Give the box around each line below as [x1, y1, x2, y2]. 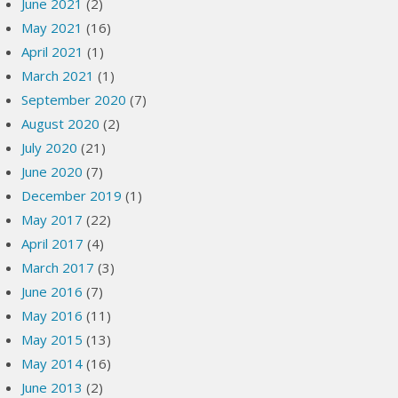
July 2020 [21, 139, 78, 156]
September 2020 [21, 91, 127, 108]
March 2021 [21, 67, 95, 84]
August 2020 [21, 115, 100, 132]
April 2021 [21, 43, 84, 60]
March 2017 [21, 259, 95, 276]
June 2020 [21, 163, 84, 180]
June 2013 [21, 378, 84, 396]
